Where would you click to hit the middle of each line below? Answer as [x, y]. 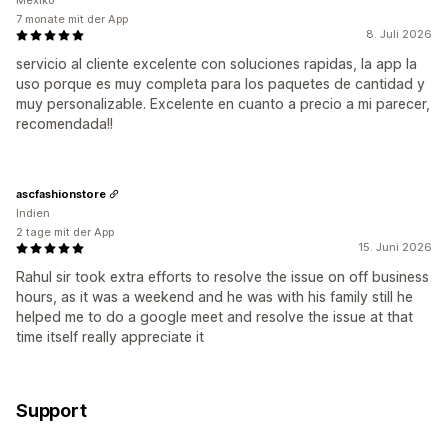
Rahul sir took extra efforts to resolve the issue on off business [222, 277]
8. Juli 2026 [399, 34]
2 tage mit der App [65, 232]
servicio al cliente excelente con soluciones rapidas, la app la [216, 64]
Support [51, 411]
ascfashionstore [61, 193]
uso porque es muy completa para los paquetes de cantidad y [220, 84]
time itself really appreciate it [110, 337]
